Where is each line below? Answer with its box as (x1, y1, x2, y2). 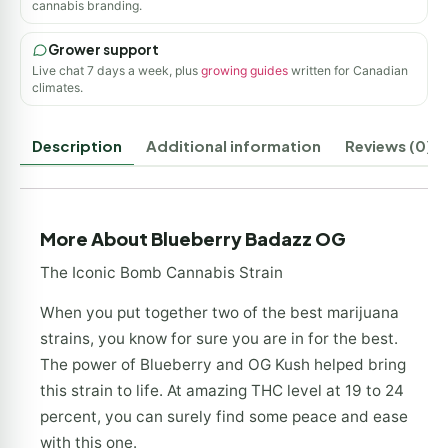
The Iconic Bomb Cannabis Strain (40, 262, 283, 282)
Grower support (48, 40, 159, 58)
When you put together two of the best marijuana (40, 302, 399, 322)
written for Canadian (288, 62, 408, 78)
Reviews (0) (345, 136, 432, 155)
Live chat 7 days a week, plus (32, 62, 201, 78)
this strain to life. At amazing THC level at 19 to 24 (40, 380, 404, 400)
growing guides (201, 62, 288, 78)
